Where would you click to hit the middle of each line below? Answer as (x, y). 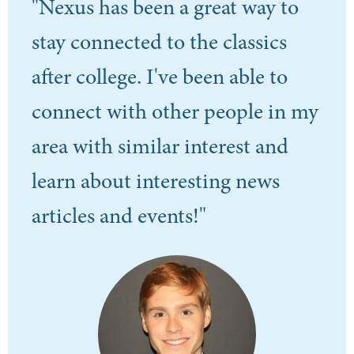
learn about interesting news (156, 181)
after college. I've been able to (160, 77)
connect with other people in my (175, 111)
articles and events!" (119, 216)
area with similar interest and (160, 146)
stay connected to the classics (159, 42)
